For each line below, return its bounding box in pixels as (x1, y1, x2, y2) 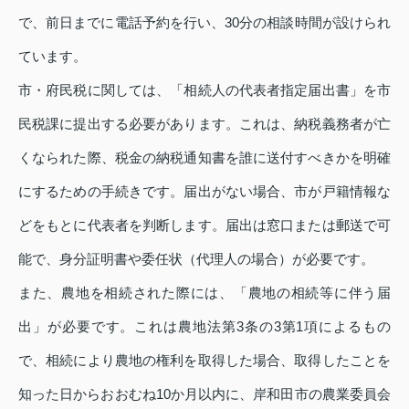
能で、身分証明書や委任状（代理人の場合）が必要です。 (18, 251, 374, 267)
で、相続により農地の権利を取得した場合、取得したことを (18, 352, 391, 369)
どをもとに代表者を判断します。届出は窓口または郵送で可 (18, 217, 391, 234)
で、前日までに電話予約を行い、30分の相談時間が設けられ (18, 15, 391, 31)
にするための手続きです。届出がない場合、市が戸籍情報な (18, 184, 391, 200)
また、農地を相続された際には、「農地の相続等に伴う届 (18, 285, 391, 301)
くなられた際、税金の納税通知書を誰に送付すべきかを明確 (18, 150, 391, 166)
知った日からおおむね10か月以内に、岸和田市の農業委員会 (18, 386, 391, 403)
